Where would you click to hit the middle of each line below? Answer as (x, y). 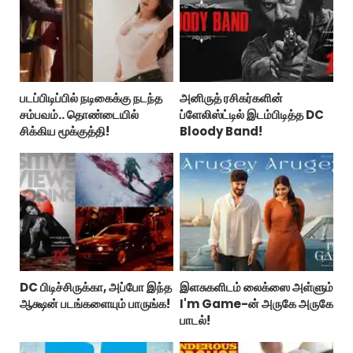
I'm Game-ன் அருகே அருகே (256, 304)
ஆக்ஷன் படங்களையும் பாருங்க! (95, 304)
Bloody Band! (221, 132)
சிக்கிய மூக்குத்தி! (65, 132)
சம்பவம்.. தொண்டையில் (79, 115)
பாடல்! (195, 321)
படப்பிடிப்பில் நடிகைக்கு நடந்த (91, 98)
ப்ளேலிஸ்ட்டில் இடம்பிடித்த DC (251, 115)
